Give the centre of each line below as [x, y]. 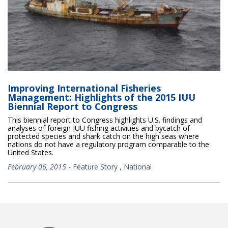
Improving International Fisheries [84, 88]
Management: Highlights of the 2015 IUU [102, 97]
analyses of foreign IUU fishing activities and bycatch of [99, 128]
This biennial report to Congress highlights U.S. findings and [105, 120]
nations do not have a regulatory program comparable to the [108, 145]
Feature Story [95, 167]
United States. [31, 153]
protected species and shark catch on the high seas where [103, 136]
